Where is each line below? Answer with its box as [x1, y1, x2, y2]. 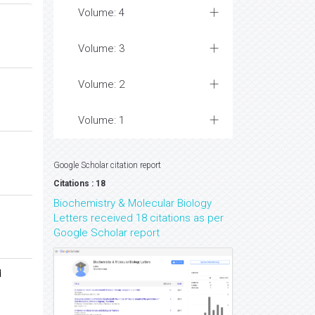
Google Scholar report [53, 226, 160, 239]
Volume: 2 [78, 78, 124, 91]
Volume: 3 [78, 42, 124, 55]
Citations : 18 [53, 179, 105, 188]
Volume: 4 [78, 6, 124, 19]
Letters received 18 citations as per [53, 212, 224, 224]
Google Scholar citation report [53, 160, 161, 170]
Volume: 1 [78, 114, 124, 127]
